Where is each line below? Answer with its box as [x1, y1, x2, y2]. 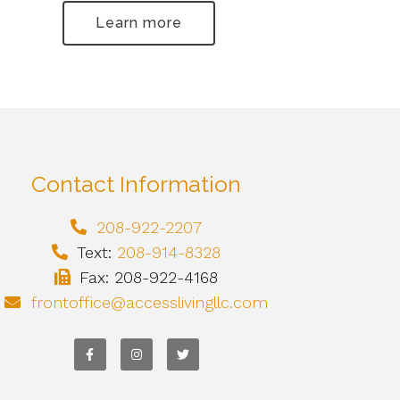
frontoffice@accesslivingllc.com [30, 292, 268, 312]
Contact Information [31, 170, 242, 197]
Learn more [96, 13, 183, 31]
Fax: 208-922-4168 [79, 267, 219, 287]
